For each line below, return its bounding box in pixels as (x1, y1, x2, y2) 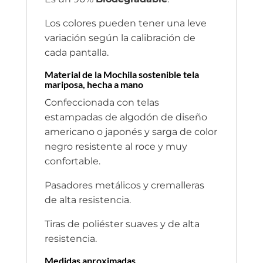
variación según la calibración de (44, 32, 195, 43)
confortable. (44, 155, 100, 167)
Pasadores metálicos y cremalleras (44, 179, 204, 191)
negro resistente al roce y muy (44, 140, 187, 152)
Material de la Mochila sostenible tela (44, 68, 199, 80)
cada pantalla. (44, 46, 109, 58)
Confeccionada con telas (44, 96, 159, 108)
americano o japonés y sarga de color (44, 126, 217, 137)
